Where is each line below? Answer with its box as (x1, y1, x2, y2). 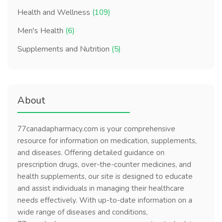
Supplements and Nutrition (17, 44, 111, 55)
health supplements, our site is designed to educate (17, 171, 193, 181)
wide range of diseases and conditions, (17, 207, 148, 217)
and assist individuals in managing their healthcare (17, 183, 184, 193)
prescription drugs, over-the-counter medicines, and (17, 159, 191, 169)
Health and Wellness (17, 7, 92, 18)
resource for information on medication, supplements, (17, 135, 197, 146)
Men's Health (17, 25, 65, 37)
